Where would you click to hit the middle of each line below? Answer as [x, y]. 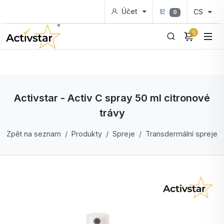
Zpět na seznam [34, 134]
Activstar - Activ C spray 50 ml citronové [112, 98]
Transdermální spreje [181, 134]
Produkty [87, 134]
